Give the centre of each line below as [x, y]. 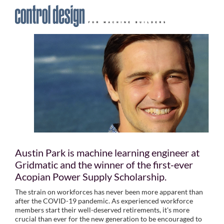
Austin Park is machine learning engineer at [107, 153]
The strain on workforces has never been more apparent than [109, 192]
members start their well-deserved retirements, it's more [102, 210]
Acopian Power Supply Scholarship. [91, 177]
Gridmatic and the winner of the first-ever [104, 165]
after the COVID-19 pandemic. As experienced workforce [104, 201]
